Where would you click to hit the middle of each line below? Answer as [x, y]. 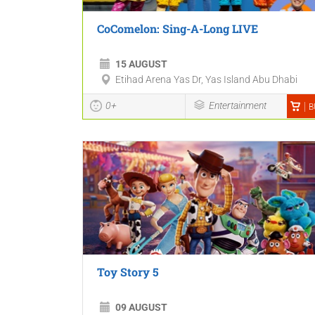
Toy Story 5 [128, 272]
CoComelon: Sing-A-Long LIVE [178, 29]
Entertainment [237, 106]
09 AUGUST [141, 308]
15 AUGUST [141, 64]
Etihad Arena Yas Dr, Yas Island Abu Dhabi [206, 80]
